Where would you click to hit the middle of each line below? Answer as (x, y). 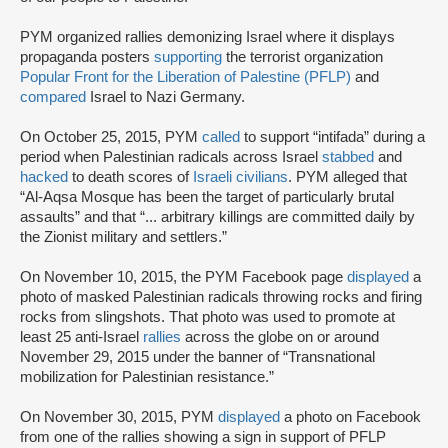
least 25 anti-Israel (81, 337)
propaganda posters (87, 57)
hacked (44, 177)
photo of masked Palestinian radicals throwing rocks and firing (221, 297)
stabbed (348, 157)
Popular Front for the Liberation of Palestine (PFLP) (185, 77)
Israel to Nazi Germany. (165, 97)
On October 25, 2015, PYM (111, 137)
